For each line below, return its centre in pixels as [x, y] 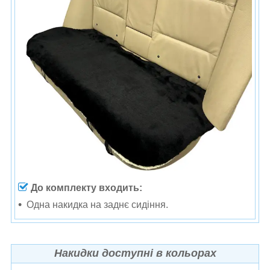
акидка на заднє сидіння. [113, 204]
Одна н [42, 204]
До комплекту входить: [86, 187]
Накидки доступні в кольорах [135, 253]
